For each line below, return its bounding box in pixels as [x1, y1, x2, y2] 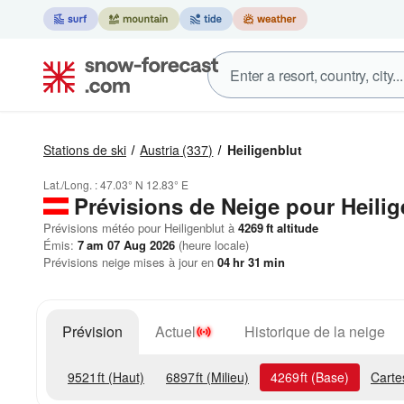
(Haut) [105, 368, 144, 386]
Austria [140, 141, 180, 159]
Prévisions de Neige [74, 190, 280, 221]
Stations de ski [43, 141, 126, 159]
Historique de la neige [244, 321, 385, 342]
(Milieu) [203, 368, 249, 386]
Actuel [155, 321, 196, 342]
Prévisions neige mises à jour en [43, 253, 217, 271]
